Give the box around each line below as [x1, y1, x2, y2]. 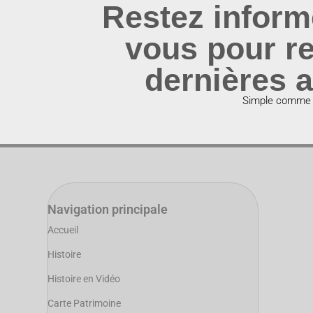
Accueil [48, 224, 79, 236]
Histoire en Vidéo [48, 273, 121, 285]
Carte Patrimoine [48, 298, 122, 310]
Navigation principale [48, 202, 168, 217]
